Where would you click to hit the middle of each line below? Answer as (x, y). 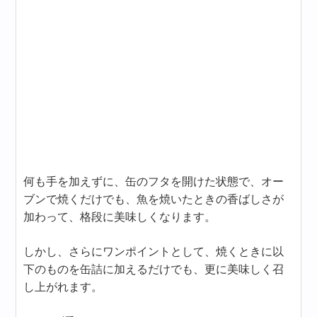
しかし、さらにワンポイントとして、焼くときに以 (154, 252)
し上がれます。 (63, 287)
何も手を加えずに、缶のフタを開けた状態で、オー (154, 182)
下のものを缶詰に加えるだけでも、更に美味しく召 (154, 270)
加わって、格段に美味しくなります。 (120, 217)
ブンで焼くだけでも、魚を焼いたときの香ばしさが (154, 200)
